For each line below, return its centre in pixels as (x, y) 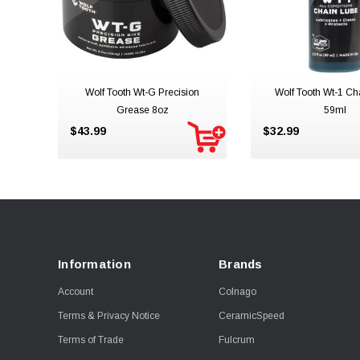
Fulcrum (237, 340)
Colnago (237, 292)
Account (76, 292)
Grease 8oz (142, 110)
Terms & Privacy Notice (109, 316)
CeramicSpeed (252, 316)
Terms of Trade (91, 340)
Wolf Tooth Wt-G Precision (142, 92)
